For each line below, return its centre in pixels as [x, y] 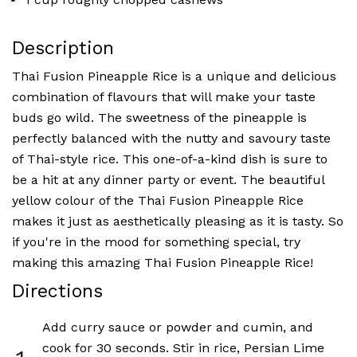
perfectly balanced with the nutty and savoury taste [171, 139]
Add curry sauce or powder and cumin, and [177, 328]
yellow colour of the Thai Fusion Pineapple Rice [158, 201]
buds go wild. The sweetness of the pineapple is [159, 118]
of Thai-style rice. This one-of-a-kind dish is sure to [170, 159]
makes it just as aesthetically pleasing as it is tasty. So [178, 222]
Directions [57, 292]
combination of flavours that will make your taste [164, 97]
